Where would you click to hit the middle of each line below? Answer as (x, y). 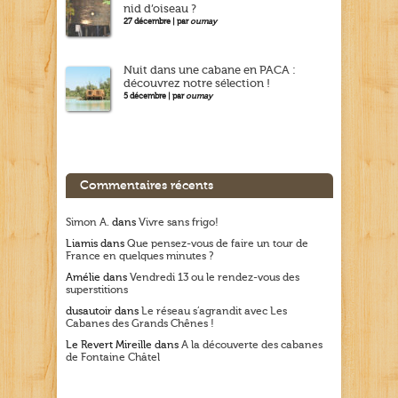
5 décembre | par (155, 96)
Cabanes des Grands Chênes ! (140, 324)
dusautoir (89, 311)
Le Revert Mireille (109, 345)
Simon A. (88, 223)
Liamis (82, 244)
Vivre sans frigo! (179, 223)
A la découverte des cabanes (252, 345)
